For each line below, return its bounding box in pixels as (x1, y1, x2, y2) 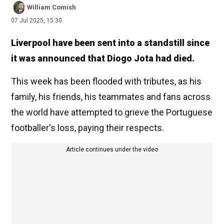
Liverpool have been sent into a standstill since (11, 37, 209, 48)
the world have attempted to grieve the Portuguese (11, 107, 212, 118)
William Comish (27, 3, 76, 11)
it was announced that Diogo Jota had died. (11, 53, 194, 64)
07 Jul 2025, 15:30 (11, 17, 62, 24)
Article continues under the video (66, 146, 158, 153)
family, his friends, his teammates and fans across (11, 91, 210, 102)
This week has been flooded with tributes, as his (11, 76, 201, 87)
